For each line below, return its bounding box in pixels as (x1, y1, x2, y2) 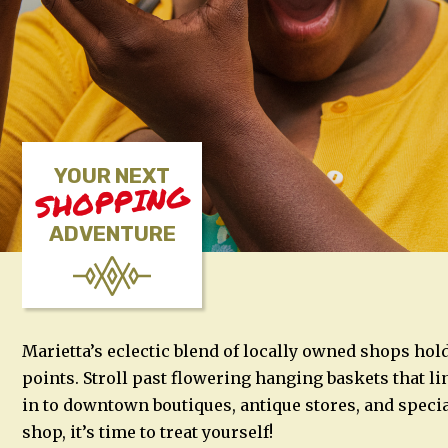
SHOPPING (33, 175, 191, 228)
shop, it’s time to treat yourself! (22, 422, 274, 442)
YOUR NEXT (54, 164, 171, 188)
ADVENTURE (48, 222, 176, 246)
